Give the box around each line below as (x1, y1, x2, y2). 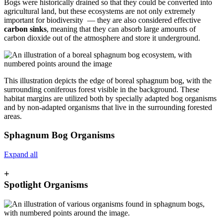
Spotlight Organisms (4, 179, 88, 190)
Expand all (4, 150, 38, 159)
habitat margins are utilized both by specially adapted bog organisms (4, 94, 217, 103)
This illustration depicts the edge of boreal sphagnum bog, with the (4, 76, 212, 85)
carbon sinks (4, 24, 47, 33)
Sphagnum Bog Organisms (4, 130, 114, 141)
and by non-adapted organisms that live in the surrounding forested (4, 103, 212, 111)
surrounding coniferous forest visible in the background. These (4, 85, 199, 94)
